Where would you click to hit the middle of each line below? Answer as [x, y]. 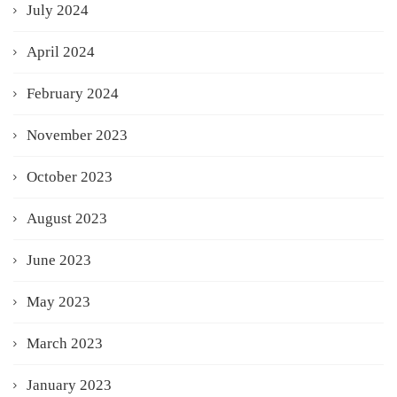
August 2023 [67, 218]
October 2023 [70, 176]
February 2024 [73, 93]
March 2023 [65, 343]
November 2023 [77, 135]
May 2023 [58, 301]
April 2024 [61, 51]
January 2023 [69, 385]
